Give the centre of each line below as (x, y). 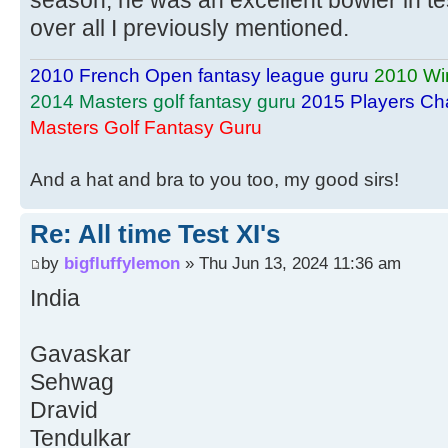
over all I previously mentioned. (189, 27)
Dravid (64, 410)
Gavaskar (80, 354)
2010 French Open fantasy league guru (199, 75)
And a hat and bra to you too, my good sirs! (214, 179)
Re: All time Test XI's (155, 233)
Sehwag (72, 382)
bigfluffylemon (122, 263)
